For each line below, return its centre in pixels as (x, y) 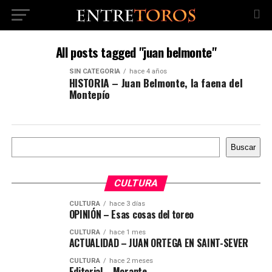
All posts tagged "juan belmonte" (136, 52)
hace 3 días (127, 204)
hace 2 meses (131, 261)
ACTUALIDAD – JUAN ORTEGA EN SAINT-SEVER (159, 243)
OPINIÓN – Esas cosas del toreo (131, 214)
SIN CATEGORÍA (94, 71)
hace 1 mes (127, 232)
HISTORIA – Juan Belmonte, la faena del (156, 83)
